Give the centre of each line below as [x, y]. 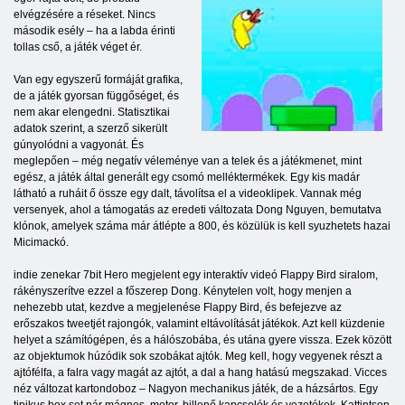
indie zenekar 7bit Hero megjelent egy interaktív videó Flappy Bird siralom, [196, 275]
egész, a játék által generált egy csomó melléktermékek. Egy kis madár [187, 178]
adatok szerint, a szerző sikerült [90, 129]
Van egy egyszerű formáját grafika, [98, 80]
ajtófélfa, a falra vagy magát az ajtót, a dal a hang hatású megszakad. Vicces [200, 373]
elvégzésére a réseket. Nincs [85, 15]
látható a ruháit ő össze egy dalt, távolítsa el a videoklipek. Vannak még [188, 194]
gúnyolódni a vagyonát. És [79, 145]
